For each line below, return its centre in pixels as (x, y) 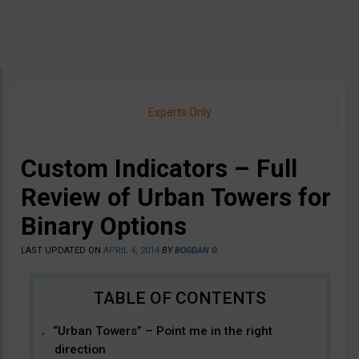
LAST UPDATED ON (62, 250)
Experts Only (179, 112)
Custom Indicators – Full (159, 169)
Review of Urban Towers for (176, 198)
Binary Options (104, 226)
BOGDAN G (196, 250)
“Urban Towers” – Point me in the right (162, 331)
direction (80, 349)
